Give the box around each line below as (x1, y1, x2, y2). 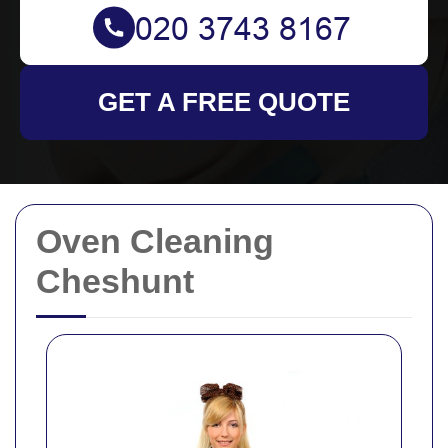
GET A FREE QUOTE (98, 87, 350, 117)
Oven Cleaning (36, 222, 274, 260)
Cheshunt (36, 262, 194, 300)
